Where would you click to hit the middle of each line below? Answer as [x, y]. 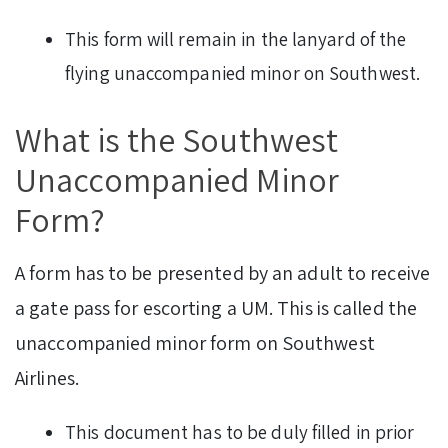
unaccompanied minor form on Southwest [195, 342]
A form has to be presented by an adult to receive [222, 272]
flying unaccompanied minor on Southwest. [243, 73]
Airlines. [47, 377]
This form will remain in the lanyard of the [236, 39]
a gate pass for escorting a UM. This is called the [216, 307]
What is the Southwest [177, 140]
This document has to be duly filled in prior [240, 431]
